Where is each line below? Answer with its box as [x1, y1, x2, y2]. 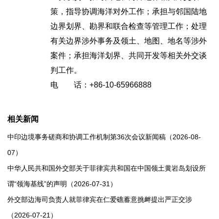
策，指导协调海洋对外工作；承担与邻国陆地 [50, 7, 207, 16]
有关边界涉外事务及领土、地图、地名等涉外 [50, 37, 207, 45]
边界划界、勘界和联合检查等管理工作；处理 [50, 22, 207, 30]
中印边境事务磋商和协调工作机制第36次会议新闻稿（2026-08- [7, 133, 201, 141]
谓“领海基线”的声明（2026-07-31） [7, 180, 117, 188]
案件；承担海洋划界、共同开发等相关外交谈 [50, 51, 207, 60]
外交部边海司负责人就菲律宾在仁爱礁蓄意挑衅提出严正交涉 [7, 196, 192, 203]
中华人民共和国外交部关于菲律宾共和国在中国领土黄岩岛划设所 [7, 164, 206, 172]
